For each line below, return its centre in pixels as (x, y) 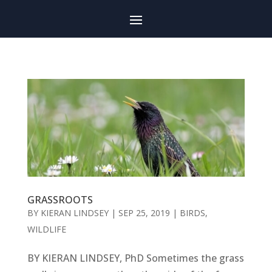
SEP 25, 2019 (144, 212)
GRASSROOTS (60, 199)
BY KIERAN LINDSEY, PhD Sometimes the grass (135, 258)
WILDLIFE (46, 229)
